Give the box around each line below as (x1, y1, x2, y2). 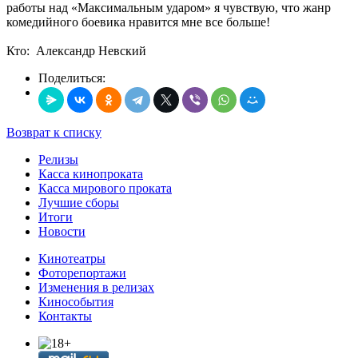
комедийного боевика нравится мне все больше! (6, 14, 273, 29)
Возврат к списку (6, 125, 101, 139)
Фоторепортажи (38, 265, 126, 280)
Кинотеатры (38, 251, 105, 265)
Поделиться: (38, 70, 105, 85)
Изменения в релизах (38, 280, 154, 294)
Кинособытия (38, 294, 113, 308)
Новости (38, 224, 86, 238)
